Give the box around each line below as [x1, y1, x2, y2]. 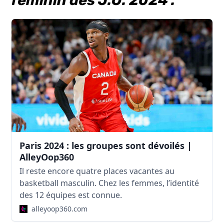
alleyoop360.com [31, 204, 88, 214]
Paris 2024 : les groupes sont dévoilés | [19, 139, 192, 152]
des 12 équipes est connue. [19, 189, 122, 201]
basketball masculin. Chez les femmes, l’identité [19, 177, 199, 189]
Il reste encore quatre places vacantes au [19, 165, 175, 177]
